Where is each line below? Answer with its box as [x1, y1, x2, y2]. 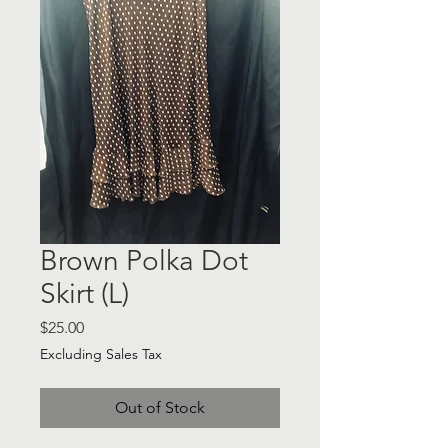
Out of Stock [115, 398, 205, 417]
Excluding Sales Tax [40, 345, 162, 363]
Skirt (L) [40, 277, 129, 310]
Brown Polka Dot [40, 244, 248, 277]
